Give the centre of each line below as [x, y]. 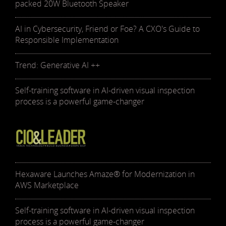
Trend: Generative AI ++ [58, 65]
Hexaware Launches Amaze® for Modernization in [105, 174]
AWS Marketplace [47, 185]
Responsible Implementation [67, 40]
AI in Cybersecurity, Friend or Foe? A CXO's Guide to [107, 29]
